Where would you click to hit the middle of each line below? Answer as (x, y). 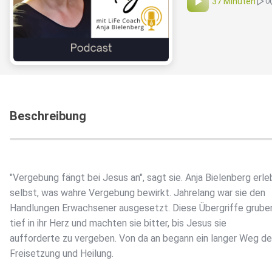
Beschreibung (48, 116)
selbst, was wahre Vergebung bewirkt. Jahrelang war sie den (138, 193)
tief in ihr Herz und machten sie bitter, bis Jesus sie (118, 223)
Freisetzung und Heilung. (62, 254)
